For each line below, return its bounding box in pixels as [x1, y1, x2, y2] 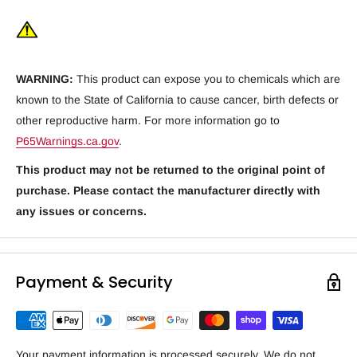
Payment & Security [16, 270, 173, 293]
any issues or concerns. [16, 204, 147, 218]
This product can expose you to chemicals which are [73, 73, 340, 85]
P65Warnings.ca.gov [16, 135, 119, 147]
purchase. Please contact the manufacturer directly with [16, 183, 320, 197]
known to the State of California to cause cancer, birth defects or [16, 93, 339, 106]
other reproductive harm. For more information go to [16, 114, 280, 127]
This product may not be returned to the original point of [16, 163, 325, 176]
